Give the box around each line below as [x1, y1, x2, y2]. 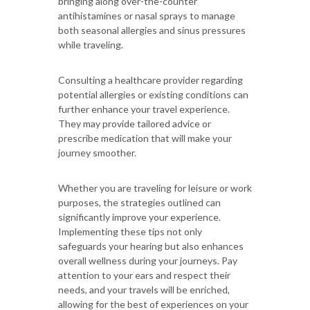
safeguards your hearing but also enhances [58, 239, 244, 252]
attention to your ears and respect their [58, 268, 230, 281]
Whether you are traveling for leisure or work [58, 181, 252, 194]
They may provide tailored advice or [58, 117, 211, 129]
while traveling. [58, 38, 123, 51]
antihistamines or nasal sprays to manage [58, 9, 235, 21]
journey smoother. [58, 146, 136, 158]
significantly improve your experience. [58, 210, 221, 223]
